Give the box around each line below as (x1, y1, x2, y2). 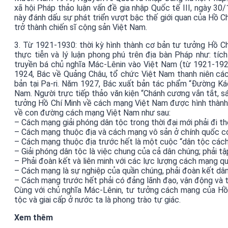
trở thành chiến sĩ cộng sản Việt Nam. (14, 22, 147, 32)
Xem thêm (14, 213, 53, 222)
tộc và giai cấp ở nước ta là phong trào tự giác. (14, 195, 181, 205)
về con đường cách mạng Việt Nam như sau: (14, 108, 170, 118)
